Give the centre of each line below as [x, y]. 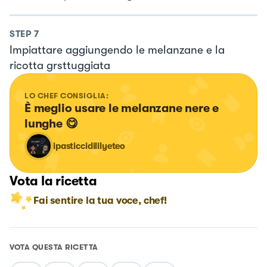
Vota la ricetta [53, 181]
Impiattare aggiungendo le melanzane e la [117, 50]
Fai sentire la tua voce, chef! [100, 200]
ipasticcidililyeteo [89, 146]
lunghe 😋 [51, 123]
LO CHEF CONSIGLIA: [67, 95]
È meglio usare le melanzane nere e [123, 108]
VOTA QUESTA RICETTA [54, 247]
